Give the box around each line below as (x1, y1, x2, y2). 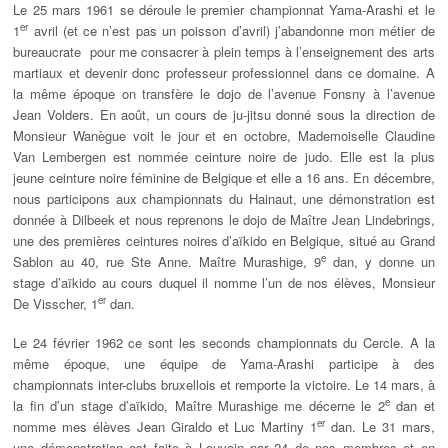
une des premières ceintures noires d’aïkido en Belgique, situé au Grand (13, 231, 435, 251)
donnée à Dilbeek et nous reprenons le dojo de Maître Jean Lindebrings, (13, 210, 435, 230)
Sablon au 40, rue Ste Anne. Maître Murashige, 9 (13, 252, 321, 272)
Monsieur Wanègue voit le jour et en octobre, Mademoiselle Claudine (13, 126, 435, 146)
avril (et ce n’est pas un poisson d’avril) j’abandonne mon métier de (28, 21, 435, 41)
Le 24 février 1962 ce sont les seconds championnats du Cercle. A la (13, 333, 435, 353)
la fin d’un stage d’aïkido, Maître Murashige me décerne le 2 (13, 396, 385, 416)
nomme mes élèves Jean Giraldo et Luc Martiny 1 (13, 417, 318, 437)
